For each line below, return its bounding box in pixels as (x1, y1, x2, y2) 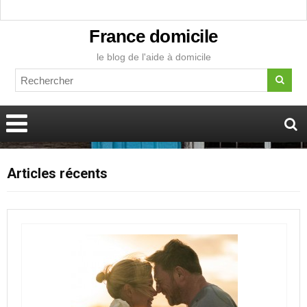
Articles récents (7, 165, 108, 182)
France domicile (89, 26, 218, 47)
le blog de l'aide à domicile (96, 51, 211, 62)
